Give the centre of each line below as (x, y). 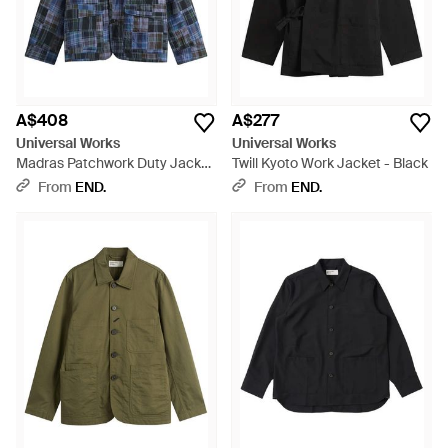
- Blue (34, 183)
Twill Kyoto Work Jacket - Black (330, 163)
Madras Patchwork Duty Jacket (115, 163)
